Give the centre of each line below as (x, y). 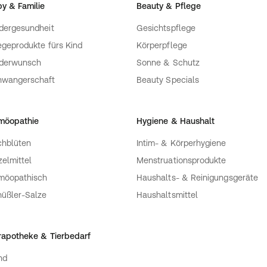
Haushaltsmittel (167, 195)
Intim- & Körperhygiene (181, 143)
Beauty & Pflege (169, 6)
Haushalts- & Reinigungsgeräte (198, 178)
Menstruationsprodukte (181, 161)
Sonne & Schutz (168, 63)
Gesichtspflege (166, 28)
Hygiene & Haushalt (176, 121)
